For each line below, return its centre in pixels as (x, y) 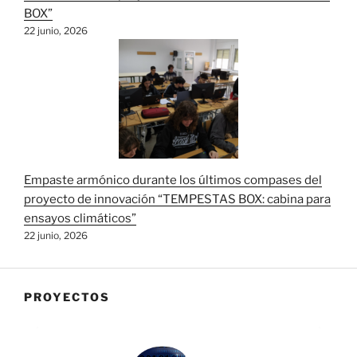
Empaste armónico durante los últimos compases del (173, 180)
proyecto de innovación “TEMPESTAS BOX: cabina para (177, 199)
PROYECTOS (67, 296)
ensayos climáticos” (80, 218)
